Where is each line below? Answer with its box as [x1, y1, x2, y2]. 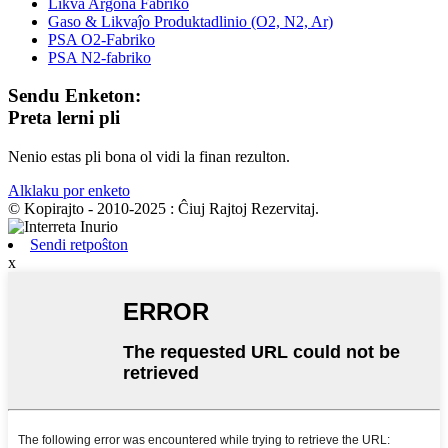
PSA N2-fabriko [48, 48, 151, 66]
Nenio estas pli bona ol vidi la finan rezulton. [8, 147, 290, 165]
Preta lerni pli [8, 107, 120, 129]
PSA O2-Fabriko [48, 30, 155, 48]
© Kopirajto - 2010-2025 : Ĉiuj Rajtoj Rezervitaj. [8, 199, 319, 217]
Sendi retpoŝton [30, 235, 128, 253]
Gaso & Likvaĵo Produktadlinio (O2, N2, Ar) [48, 12, 333, 30]
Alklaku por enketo [8, 181, 130, 199]
